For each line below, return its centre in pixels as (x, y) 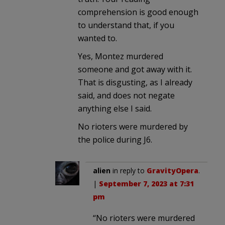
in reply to (129, 170)
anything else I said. (115, 108)
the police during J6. (115, 139)
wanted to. (97, 38)
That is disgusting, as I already (135, 82)
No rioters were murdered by (133, 126)
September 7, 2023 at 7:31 (146, 183)
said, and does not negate (126, 95)
